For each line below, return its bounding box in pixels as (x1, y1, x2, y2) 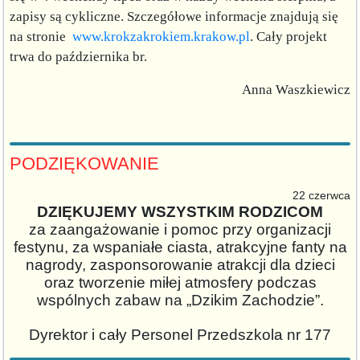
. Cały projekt (250, 28, 327, 44)
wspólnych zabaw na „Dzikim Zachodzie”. (36, 291, 324, 309)
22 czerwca (292, 188, 350, 202)
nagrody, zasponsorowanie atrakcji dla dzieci (25, 256, 335, 273)
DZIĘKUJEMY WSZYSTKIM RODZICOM (37, 202, 323, 220)
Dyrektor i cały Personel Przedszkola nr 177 (29, 325, 331, 343)
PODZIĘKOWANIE (10, 153, 159, 174)
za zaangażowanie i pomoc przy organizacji (29, 220, 331, 238)
